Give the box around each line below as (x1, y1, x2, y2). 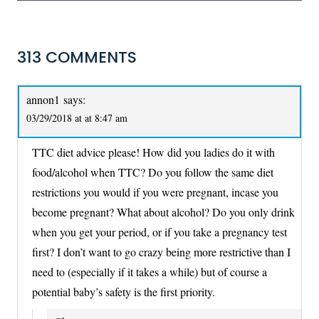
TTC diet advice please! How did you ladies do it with (32, 144, 275, 159)
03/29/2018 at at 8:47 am (26, 111, 127, 125)
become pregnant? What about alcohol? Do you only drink (32, 204, 295, 219)
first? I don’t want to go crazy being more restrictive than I (32, 244, 291, 259)
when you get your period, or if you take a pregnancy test (32, 224, 287, 239)
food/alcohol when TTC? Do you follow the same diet (32, 164, 273, 179)
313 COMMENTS (17, 46, 137, 69)
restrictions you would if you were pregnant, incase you (32, 184, 278, 199)
